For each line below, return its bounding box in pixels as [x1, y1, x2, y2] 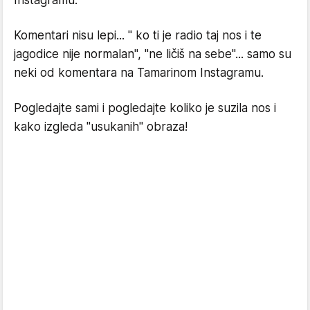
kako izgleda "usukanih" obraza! [14, 120, 188, 134]
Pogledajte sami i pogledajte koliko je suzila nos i [14, 101, 276, 115]
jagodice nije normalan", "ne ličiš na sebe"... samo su [14, 47, 291, 61]
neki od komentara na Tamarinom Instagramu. [14, 66, 264, 80]
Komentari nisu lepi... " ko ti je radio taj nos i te [14, 28, 262, 42]
